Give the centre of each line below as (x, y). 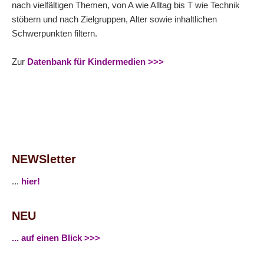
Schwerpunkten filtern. (55, 33)
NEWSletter (44, 159)
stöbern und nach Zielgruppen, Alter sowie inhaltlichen (114, 19)
